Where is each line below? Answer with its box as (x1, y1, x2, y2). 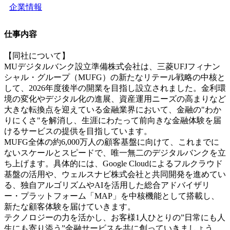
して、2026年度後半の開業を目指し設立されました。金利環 (4, 83, 226, 92)
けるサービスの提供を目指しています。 (4, 126, 152, 136)
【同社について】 (4, 51, 70, 60)
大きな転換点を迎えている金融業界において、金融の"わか (4, 105, 221, 114)
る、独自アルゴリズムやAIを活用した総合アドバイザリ (4, 180, 210, 189)
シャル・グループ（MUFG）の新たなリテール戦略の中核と (4, 72, 225, 82)
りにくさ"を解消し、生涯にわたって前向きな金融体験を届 (4, 116, 221, 125)
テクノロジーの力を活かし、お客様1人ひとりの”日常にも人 (4, 213, 225, 222)
